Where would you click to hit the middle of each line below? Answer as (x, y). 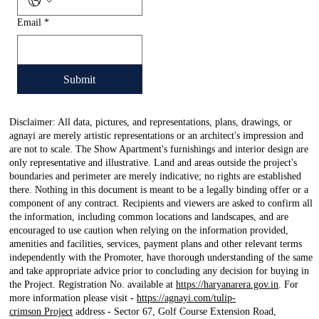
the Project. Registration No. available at (93, 285)
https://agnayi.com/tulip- (187, 298)
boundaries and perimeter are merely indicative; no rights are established (156, 177)
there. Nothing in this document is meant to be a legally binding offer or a (159, 190)
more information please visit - (73, 298)
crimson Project (41, 312)
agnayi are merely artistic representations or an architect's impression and (157, 136)
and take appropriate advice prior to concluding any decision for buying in (159, 271)
